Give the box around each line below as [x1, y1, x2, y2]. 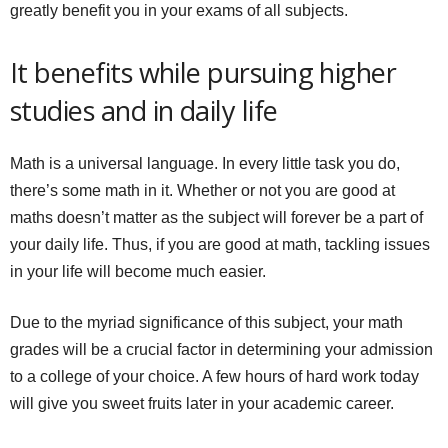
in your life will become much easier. [10, 263, 266, 281]
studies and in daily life [10, 92, 278, 130]
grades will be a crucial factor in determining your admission [10, 341, 433, 359]
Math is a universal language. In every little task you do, [10, 155, 400, 173]
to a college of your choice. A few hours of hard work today [10, 368, 419, 386]
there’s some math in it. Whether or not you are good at [10, 182, 395, 200]
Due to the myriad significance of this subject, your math [10, 314, 403, 332]
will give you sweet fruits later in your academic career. [10, 395, 394, 413]
